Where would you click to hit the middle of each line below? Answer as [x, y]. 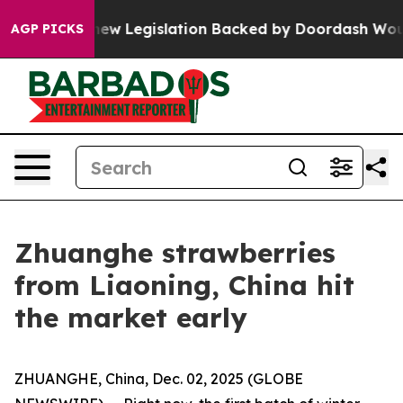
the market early [131, 318]
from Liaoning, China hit [184, 285]
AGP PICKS [47, 29]
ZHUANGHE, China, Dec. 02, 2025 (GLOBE [159, 379]
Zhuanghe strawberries [175, 253]
